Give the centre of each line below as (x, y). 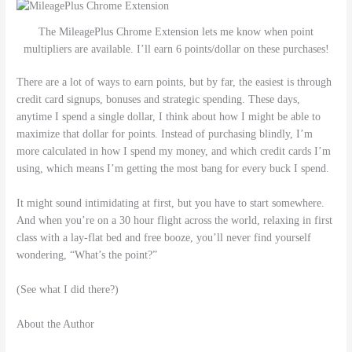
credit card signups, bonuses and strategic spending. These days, (159, 100)
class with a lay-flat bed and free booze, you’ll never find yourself (164, 238)
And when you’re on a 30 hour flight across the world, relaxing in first (175, 221)
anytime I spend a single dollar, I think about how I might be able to (169, 117)
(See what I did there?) (68, 289)
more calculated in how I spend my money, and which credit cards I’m (174, 152)
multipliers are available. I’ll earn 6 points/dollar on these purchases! (176, 49)
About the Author (56, 324)
